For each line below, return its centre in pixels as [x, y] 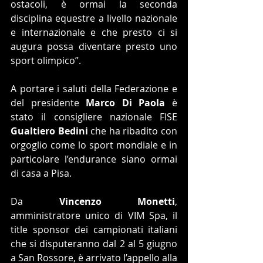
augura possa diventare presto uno [94, 46]
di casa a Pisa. [41, 173]
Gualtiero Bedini [49, 131]
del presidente [48, 102]
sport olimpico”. [48, 60]
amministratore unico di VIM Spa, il [94, 215]
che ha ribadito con [133, 131]
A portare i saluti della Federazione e [94, 88]
